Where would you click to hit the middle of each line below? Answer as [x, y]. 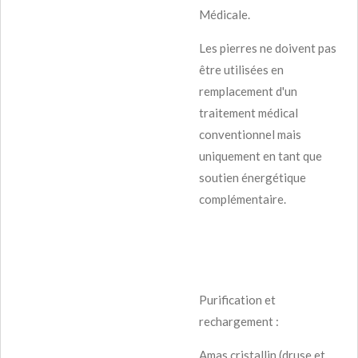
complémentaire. [243, 199]
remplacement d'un [248, 91]
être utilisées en [241, 69]
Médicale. [225, 14]
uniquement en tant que [261, 155]
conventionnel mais [250, 134]
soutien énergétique [253, 177]
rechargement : [239, 321]
